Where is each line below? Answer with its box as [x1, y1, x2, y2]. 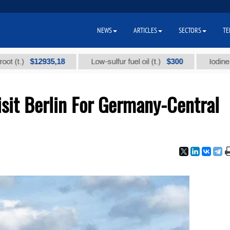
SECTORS [179, 26, 201, 35]
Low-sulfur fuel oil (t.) [64, 57, 136, 66]
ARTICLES [133, 26, 157, 35]
